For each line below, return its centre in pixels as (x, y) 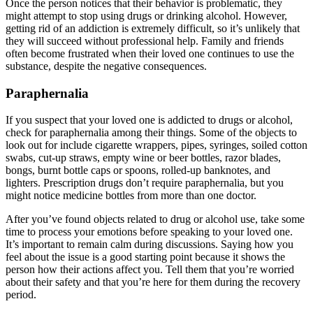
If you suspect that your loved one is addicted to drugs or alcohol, (149, 120)
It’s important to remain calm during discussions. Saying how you (150, 245)
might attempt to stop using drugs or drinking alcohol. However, (146, 16)
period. (21, 295)
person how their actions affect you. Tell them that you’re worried (150, 270)
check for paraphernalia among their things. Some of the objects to (151, 133)
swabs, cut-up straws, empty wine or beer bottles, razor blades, (143, 158)
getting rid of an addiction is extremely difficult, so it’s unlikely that (153, 29)
